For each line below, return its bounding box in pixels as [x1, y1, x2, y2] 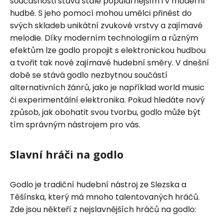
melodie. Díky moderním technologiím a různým [10, 32, 198, 44]
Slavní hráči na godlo [10, 147, 123, 162]
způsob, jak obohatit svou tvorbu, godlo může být [10, 106, 201, 118]
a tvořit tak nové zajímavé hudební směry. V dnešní [10, 56, 209, 68]
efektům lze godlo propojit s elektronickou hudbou [10, 44, 206, 56]
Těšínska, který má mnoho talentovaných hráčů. [10, 191, 200, 203]
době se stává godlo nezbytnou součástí [10, 69, 167, 81]
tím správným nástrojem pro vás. [10, 118, 140, 130]
